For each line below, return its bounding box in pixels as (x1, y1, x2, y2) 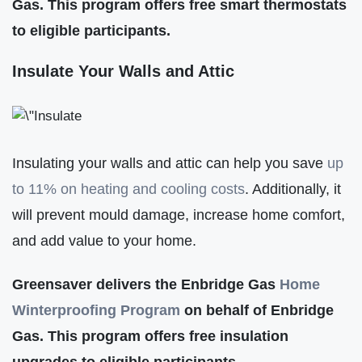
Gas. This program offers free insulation (12, 327, 288, 344)
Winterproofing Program (12, 301, 180, 318)
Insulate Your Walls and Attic (12, 61, 234, 80)
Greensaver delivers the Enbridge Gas (12, 276, 280, 293)
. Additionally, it (245, 179, 341, 197)
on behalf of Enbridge (180, 301, 334, 318)
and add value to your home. (12, 231, 200, 249)
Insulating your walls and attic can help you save (12, 154, 327, 171)
